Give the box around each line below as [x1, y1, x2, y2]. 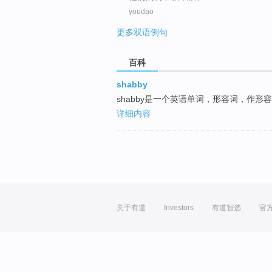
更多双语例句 [117, 27, 168, 37]
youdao [129, 7, 154, 16]
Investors [164, 203, 194, 212]
